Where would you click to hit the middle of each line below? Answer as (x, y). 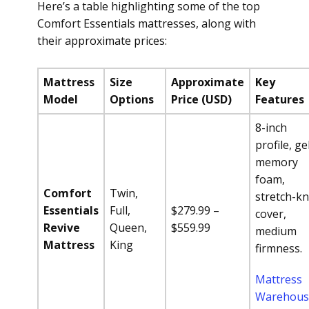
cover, (271, 214)
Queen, (128, 228)
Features (280, 99)
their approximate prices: (102, 41)
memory (277, 162)
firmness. (279, 248)
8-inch (271, 128)
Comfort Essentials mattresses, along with (147, 23)
